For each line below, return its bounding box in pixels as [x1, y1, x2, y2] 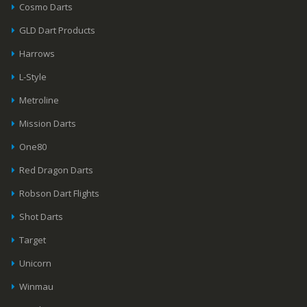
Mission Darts [19, 117, 77, 130]
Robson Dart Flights [19, 187, 100, 200]
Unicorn [19, 257, 52, 270]
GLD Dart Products [19, 24, 96, 37]
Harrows [19, 47, 56, 60]
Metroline [19, 94, 60, 107]
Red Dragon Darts [19, 164, 94, 177]
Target [19, 234, 47, 247]
